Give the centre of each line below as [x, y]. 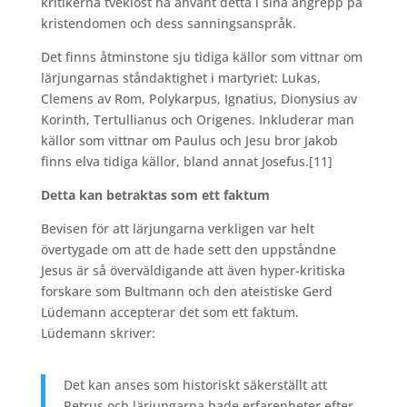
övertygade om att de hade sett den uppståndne [188, 250]
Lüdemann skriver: [98, 333]
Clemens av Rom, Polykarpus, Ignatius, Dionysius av [199, 99]
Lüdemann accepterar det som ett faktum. [169, 313]
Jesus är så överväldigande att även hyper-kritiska [193, 271]
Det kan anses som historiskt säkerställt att [195, 385]
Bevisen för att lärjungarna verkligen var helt [177, 229]
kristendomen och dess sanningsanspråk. [168, 24]
